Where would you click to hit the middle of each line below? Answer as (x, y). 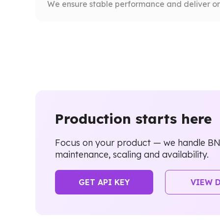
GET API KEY (104, 182)
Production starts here (133, 119)
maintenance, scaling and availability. (132, 154)
